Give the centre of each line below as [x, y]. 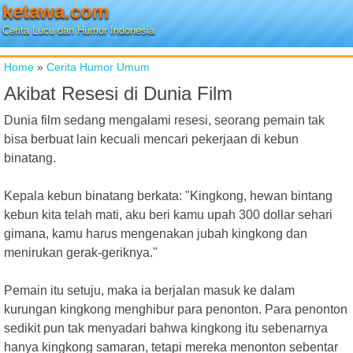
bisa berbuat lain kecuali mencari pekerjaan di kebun [151, 139]
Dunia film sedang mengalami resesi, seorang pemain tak [164, 120]
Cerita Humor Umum [98, 67]
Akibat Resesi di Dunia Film [118, 93]
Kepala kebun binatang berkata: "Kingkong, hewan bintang [168, 196]
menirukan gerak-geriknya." [81, 253]
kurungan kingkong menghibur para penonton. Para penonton [176, 309]
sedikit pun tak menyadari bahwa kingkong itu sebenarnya [166, 328]
